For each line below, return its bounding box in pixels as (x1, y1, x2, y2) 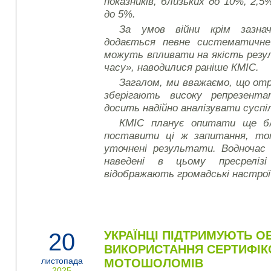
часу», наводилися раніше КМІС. (104, 61, 260, 73)
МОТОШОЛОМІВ (104, 256, 204, 270)
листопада (41, 256, 83, 266)
